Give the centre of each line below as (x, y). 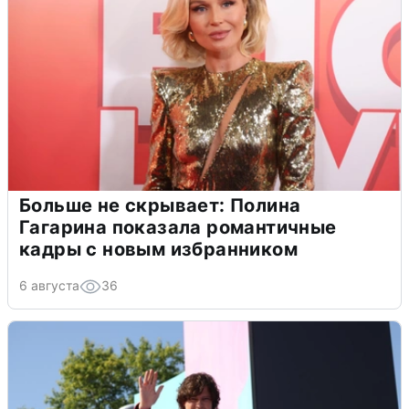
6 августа (49, 285)
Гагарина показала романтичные (178, 227)
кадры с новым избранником (158, 249)
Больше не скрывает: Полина (160, 205)
